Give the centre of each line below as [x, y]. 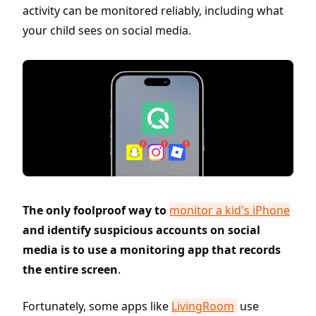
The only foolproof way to [96, 211]
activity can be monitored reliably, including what [153, 11]
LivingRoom [203, 306]
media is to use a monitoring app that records [152, 250]
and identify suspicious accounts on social [141, 230]
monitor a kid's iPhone [230, 211]
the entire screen [70, 270]
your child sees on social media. [107, 30]
